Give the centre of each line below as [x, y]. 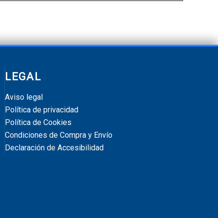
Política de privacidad [42, 110]
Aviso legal [24, 97]
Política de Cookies [38, 122]
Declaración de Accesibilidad [54, 148]
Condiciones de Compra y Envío [59, 135]
